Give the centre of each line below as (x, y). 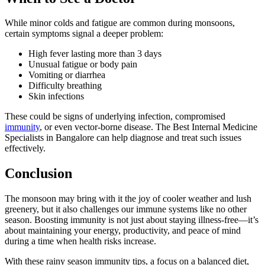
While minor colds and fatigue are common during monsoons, (120, 23)
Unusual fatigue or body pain (83, 64)
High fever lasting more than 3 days (95, 54)
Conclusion (38, 174)
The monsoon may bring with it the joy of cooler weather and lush (128, 199)
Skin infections (56, 96)
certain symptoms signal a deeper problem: (84, 34)
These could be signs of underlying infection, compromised (115, 117)
